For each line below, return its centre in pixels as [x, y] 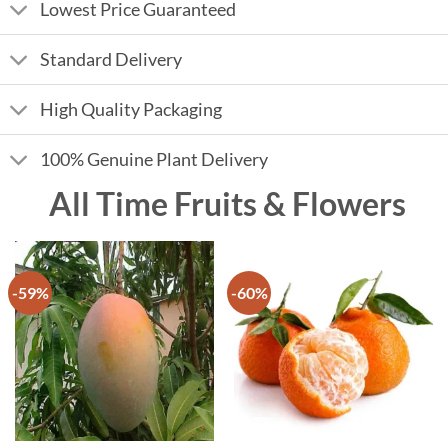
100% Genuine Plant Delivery [154, 159]
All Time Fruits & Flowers [224, 204]
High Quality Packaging [131, 109]
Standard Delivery [111, 59]
